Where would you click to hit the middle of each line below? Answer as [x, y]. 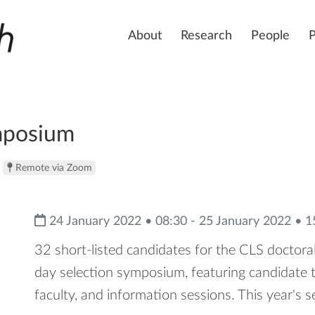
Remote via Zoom [52, 168]
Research [206, 36]
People [270, 36]
